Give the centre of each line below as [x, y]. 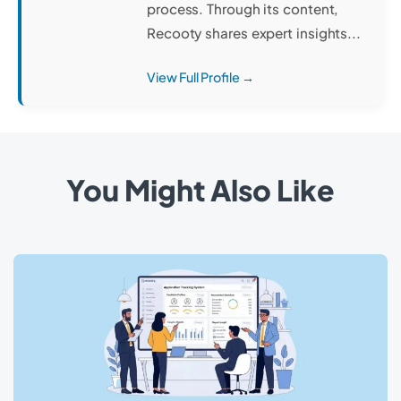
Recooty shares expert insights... [254, 33]
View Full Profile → [200, 77]
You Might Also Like [200, 190]
